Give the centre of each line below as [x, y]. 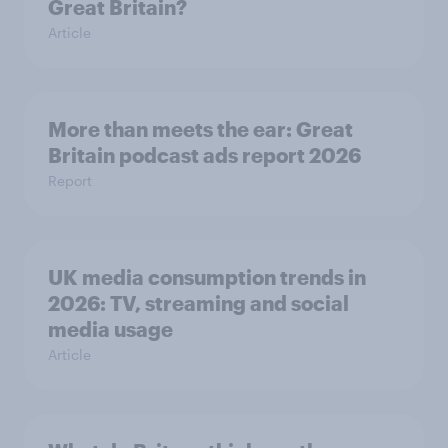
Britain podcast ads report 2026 [204, 155]
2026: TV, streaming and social [198, 303]
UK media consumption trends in [207, 277]
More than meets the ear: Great [172, 129]
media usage [110, 329]
